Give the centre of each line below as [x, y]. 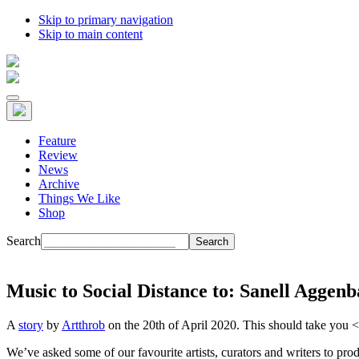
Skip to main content [91, 34]
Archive [59, 184]
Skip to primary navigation [106, 20]
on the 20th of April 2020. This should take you [228, 325]
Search [24, 241]
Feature [57, 141]
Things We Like [79, 198]
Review [58, 155]
